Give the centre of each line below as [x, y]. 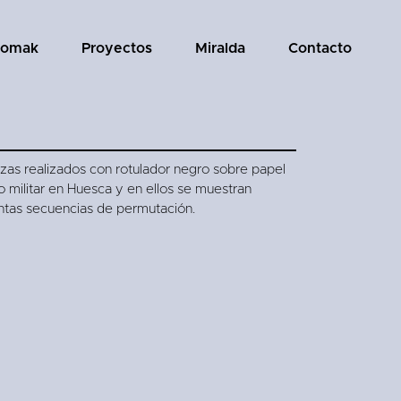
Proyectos [117, 49]
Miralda [220, 49]
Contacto [320, 49]
